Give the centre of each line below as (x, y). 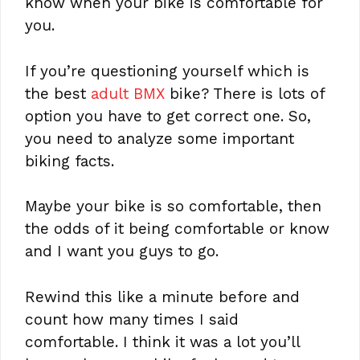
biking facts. (70, 161)
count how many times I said (132, 319)
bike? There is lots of (245, 93)
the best (58, 93)
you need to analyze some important (160, 138)
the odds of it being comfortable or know (177, 229)
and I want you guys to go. (122, 252)
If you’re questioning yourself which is (167, 71)
